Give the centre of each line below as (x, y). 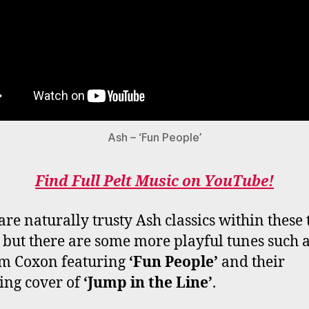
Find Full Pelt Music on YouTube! (154, 182)
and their (251, 262)
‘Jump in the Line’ (148, 283)
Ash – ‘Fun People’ (154, 138)
